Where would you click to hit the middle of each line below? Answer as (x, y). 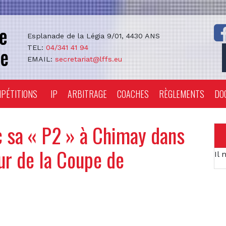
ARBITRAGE (87, 94)
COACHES (133, 94)
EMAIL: (41, 59)
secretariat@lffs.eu (88, 59)
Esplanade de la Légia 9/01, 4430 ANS (93, 36)
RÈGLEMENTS (182, 94)
